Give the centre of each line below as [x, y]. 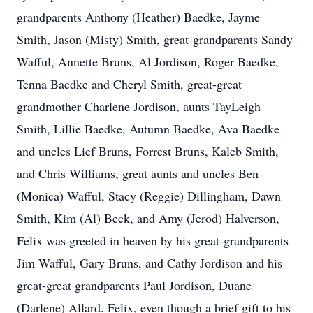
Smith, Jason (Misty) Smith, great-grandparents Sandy [155, 39]
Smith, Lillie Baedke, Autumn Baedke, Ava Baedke [148, 129]
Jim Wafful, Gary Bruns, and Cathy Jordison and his [150, 263]
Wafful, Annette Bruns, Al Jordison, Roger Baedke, [148, 61]
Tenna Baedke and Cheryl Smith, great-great [129, 84]
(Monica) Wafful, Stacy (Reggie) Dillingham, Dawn [149, 196]
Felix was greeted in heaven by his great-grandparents [153, 240]
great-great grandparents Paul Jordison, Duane [134, 285]
